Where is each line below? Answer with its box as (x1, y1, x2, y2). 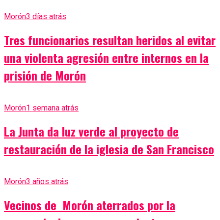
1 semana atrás (26, 103, 79, 113)
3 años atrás (26, 176, 68, 186)
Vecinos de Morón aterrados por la (4, 195, 175, 214)
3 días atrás (26, 12, 66, 22)
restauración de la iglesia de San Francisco (4, 140, 214, 158)
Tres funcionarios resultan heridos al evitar (4, 31, 216, 49)
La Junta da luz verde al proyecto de (4, 122, 179, 140)
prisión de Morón (4, 66, 86, 84)
